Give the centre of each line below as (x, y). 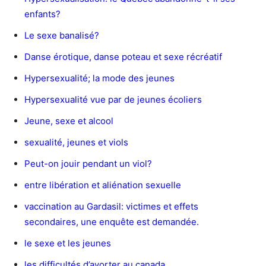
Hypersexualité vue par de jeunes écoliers (113, 99)
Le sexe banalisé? (62, 35)
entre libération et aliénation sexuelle (103, 185)
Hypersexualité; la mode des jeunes (99, 78)
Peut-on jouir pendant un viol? (88, 163)
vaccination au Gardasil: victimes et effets (111, 206)
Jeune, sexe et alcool (69, 121)
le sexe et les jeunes (68, 243)
